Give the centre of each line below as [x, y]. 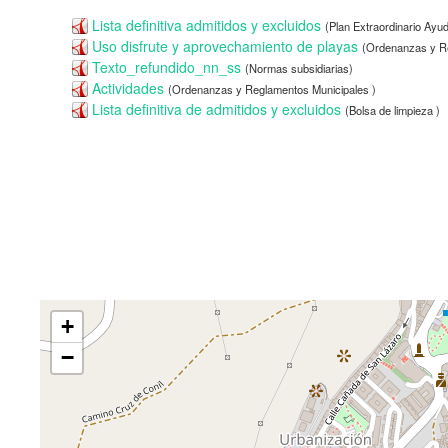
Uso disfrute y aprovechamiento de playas [225, 46]
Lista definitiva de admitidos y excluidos [216, 109]
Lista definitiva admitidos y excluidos [206, 25]
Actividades [128, 88]
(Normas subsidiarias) [299, 68]
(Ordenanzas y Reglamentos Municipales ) [272, 89]
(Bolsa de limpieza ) [392, 110]
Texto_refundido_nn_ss [166, 67]
